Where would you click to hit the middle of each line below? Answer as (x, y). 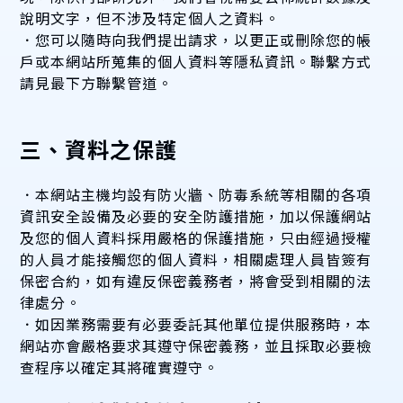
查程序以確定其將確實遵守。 (120, 367)
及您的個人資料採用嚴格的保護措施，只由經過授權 (196, 238)
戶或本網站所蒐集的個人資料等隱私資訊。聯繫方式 (196, 62)
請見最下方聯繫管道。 (97, 83)
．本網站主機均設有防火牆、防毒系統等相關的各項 (196, 195)
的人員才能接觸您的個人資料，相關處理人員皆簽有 (196, 260)
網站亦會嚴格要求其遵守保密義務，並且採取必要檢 (196, 346)
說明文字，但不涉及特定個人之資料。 (150, 18)
